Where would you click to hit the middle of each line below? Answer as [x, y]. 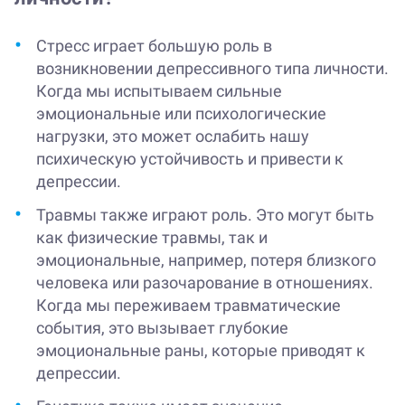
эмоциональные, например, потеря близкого [206, 260]
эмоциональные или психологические [181, 114]
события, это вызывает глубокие [162, 328]
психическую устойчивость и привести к [190, 159]
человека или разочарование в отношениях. [205, 283]
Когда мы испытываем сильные [159, 91]
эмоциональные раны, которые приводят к [201, 351]
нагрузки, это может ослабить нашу [173, 137]
